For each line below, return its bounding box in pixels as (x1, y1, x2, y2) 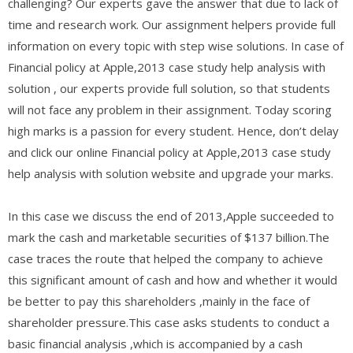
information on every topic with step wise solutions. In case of (8, 37, 344, 54)
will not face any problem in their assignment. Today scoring (8, 101, 332, 117)
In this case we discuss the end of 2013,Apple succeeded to (8, 207, 334, 224)
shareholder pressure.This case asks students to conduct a (8, 314, 329, 330)
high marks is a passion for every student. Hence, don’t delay (8, 122, 339, 139)
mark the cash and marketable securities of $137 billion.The (8, 229, 329, 245)
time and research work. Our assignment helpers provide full (8, 16, 336, 32)
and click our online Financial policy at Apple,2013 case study (8, 143, 331, 160)
